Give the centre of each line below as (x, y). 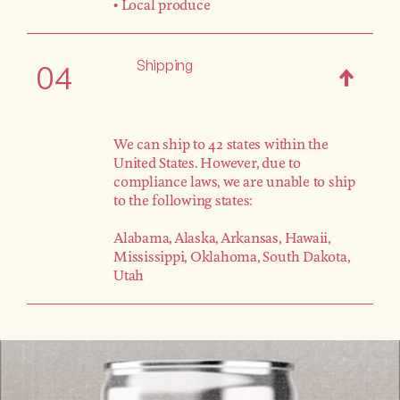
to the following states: (183, 201)
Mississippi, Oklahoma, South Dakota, (232, 258)
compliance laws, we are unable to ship (234, 183)
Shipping (164, 65)
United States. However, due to (207, 164)
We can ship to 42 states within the (221, 145)
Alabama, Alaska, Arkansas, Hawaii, (222, 239)
